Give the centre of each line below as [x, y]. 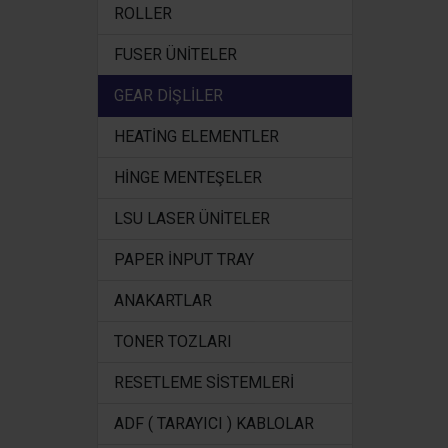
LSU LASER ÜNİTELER [192, 218]
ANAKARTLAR [163, 300]
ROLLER [143, 13]
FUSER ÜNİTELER [175, 54]
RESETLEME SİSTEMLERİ [204, 382]
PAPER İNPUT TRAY [184, 259]
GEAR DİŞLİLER [168, 95]
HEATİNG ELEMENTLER [196, 136]
